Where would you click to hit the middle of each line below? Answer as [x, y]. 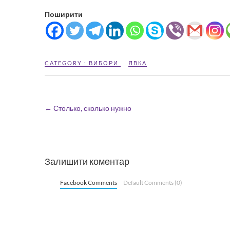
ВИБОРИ [104, 63]
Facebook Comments [89, 182]
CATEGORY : [67, 63]
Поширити [64, 14]
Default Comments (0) [152, 182]
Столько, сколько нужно [92, 108]
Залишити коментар [87, 161]
